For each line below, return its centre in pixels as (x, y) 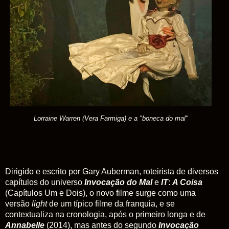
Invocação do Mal (118, 182)
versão (18, 204)
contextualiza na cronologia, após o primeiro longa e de (105, 215)
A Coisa (187, 182)
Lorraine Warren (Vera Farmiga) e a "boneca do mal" (111, 119)
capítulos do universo (45, 182)
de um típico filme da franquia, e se (111, 204)
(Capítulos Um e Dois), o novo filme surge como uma (100, 193)
